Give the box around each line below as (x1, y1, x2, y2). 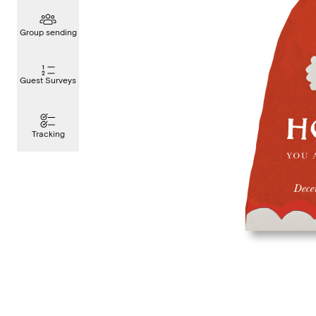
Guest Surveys (20, 75, 76, 86)
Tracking (31, 129, 65, 140)
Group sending (19, 28, 77, 38)
